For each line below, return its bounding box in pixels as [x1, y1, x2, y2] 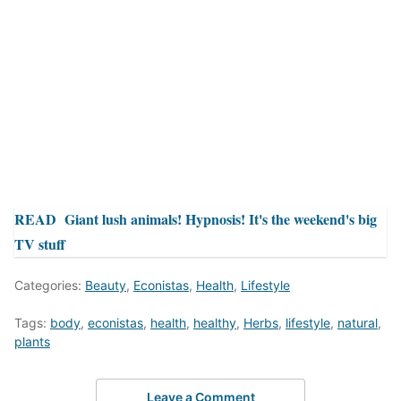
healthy [193, 314, 236, 330]
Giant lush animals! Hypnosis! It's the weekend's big [64, 208, 377, 229]
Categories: [14, 277, 85, 293]
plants [14, 333, 50, 349]
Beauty [85, 277, 126, 293]
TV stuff [14, 233, 65, 254]
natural [337, 314, 378, 330]
